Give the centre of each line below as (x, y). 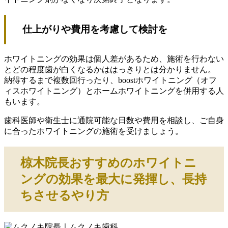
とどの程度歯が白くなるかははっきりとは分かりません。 (110, 69)
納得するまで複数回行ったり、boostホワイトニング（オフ (110, 80)
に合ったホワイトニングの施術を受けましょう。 (94, 131)
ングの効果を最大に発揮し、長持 (113, 179)
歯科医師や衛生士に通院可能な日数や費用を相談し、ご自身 (114, 120)
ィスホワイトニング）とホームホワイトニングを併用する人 (114, 91)
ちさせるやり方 (65, 196)
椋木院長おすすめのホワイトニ (108, 163)
